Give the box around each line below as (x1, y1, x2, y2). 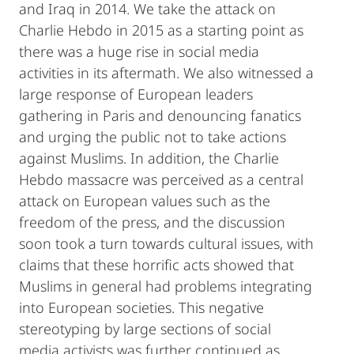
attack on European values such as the (19, 191, 270, 211)
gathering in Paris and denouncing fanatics (19, 106, 301, 126)
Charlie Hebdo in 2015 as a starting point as (19, 21, 303, 40)
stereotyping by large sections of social (19, 319, 271, 339)
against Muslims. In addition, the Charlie (19, 149, 279, 168)
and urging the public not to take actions (19, 127, 286, 147)
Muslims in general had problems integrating (19, 277, 312, 296)
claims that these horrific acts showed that (19, 255, 294, 275)
